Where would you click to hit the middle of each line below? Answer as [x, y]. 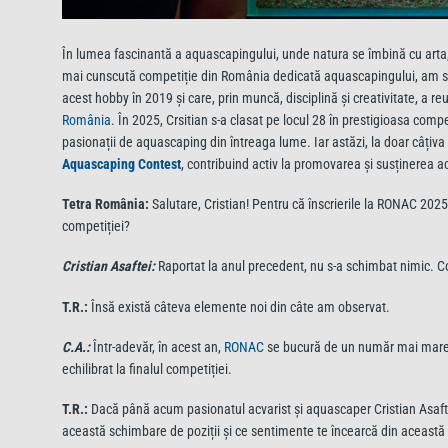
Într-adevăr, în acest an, [157, 346]
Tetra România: [105, 204]
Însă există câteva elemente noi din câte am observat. [240, 306]
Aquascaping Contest [121, 164]
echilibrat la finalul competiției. [147, 368]
